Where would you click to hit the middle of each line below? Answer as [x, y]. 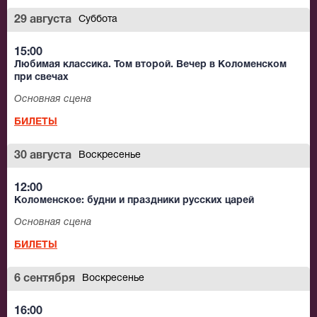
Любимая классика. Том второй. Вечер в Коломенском [150, 65]
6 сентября [45, 279]
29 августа [43, 20]
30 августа [43, 156]
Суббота [98, 20]
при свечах [41, 78]
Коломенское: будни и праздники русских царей [134, 201]
